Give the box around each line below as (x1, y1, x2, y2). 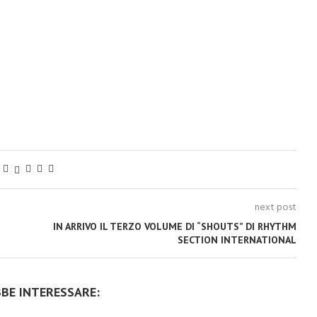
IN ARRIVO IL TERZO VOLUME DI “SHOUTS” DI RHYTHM (52, 220, 296, 233)
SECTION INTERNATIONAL (177, 234, 296, 246)
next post (254, 200, 296, 216)
